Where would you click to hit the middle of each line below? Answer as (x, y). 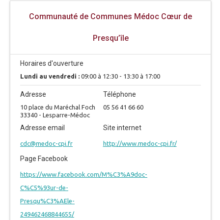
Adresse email (42, 128)
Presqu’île (110, 38)
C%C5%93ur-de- (44, 188)
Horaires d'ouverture (52, 63)
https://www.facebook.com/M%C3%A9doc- (84, 174)
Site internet (122, 128)
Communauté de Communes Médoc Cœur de (110, 16)
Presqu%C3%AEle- (47, 201)
